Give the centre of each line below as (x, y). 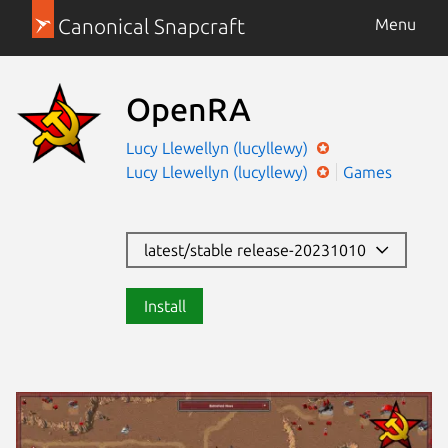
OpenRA (188, 108)
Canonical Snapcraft (151, 26)
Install (164, 305)
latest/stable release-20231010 (258, 249)
